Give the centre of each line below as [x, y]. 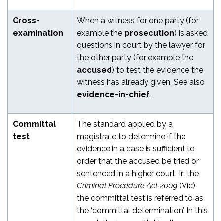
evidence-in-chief [113, 94]
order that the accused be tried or [138, 161]
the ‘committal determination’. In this [142, 210]
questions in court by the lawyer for [141, 45]
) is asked [191, 33]
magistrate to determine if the [131, 136]
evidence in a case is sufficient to [136, 148]
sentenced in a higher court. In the [138, 173]
